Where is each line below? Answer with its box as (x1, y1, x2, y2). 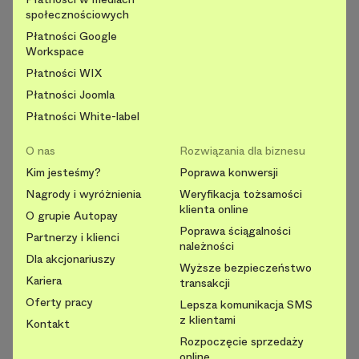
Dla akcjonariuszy (26, 251, 115, 268)
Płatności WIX (26, 65, 102, 82)
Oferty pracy (26, 294, 93, 311)
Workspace (26, 43, 84, 60)
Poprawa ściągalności (179, 223, 291, 240)
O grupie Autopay (26, 208, 118, 224)
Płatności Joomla (26, 87, 115, 103)
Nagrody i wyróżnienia (26, 186, 141, 203)
